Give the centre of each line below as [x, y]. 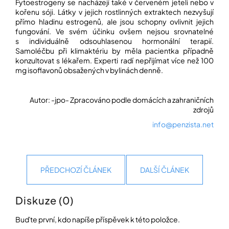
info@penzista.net [183, 124]
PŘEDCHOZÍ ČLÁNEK [76, 170]
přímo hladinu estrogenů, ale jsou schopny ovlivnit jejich [114, 22]
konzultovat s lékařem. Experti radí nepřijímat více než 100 [114, 61]
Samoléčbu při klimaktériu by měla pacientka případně [114, 51]
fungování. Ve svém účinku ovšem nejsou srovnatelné [114, 31]
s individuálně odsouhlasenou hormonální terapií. [114, 41]
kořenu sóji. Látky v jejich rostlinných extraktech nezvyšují [114, 12]
